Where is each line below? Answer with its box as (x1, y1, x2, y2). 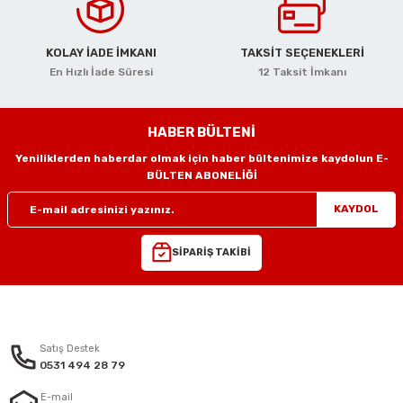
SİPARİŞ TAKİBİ (172, 246, 251, 259)
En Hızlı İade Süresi (49, 65, 153, 78)
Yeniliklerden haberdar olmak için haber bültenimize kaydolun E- (14, 151, 389, 165)
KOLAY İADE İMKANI (45, 45, 157, 59)
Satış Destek (40, 342, 100, 354)
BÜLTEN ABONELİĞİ (146, 168, 257, 182)
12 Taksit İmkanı (258, 65, 346, 78)
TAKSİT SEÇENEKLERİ (240, 45, 364, 59)
